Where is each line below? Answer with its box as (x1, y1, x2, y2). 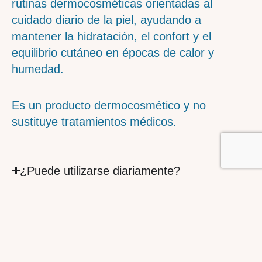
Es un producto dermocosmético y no (12, 98, 206, 112)
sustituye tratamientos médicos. (12, 115, 177, 128)
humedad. (12, 62, 64, 75)
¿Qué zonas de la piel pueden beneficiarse (20, 194, 242, 208)
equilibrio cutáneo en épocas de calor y (12, 46, 214, 59)
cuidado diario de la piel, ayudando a (12, 13, 201, 26)
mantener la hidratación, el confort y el (12, 29, 211, 43)
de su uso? (20, 212, 78, 225)
